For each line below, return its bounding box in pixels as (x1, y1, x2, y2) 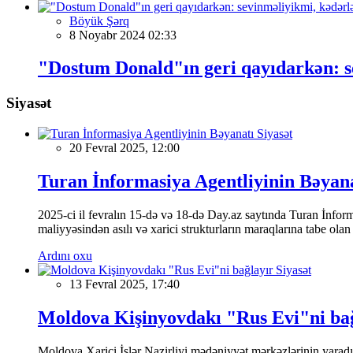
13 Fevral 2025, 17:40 (69, 277, 180, 291)
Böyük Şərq (69, 13, 129, 28)
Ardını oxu (38, 248, 92, 262)
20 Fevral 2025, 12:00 (69, 141, 180, 155)
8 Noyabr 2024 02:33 (69, 28, 176, 42)
